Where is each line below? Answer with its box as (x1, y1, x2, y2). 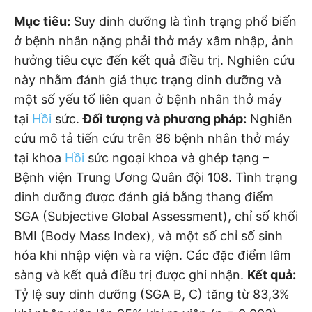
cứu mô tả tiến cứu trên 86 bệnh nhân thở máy (14, 130, 290, 146)
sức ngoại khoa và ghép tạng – (84, 150, 269, 165)
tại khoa (14, 150, 65, 165)
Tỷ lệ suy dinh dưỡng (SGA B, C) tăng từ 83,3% (14, 286, 290, 302)
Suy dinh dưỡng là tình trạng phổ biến (70, 13, 297, 29)
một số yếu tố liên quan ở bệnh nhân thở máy (14, 91, 282, 107)
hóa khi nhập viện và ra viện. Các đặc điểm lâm (14, 247, 291, 263)
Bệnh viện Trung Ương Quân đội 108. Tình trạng (14, 169, 297, 185)
